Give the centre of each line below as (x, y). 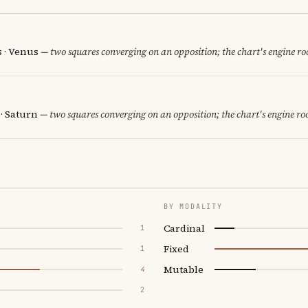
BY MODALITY (193, 206)
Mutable (184, 269)
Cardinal (184, 228)
